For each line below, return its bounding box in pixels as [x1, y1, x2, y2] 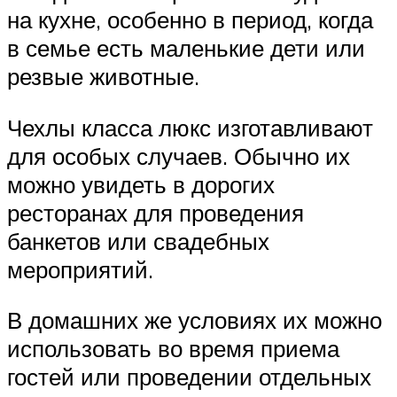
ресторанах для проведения [7, 198, 304, 227]
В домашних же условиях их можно [7, 306, 382, 335]
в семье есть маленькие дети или [7, 33, 365, 62]
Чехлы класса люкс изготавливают [7, 113, 373, 142]
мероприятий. [7, 254, 153, 284]
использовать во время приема [7, 334, 339, 363]
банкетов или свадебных [7, 226, 269, 255]
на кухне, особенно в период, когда [7, 4, 373, 34]
